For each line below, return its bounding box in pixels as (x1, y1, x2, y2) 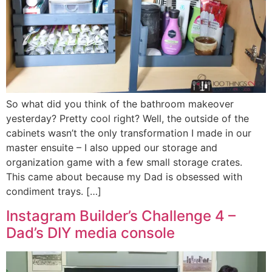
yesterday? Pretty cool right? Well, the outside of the (6, 112, 249, 125)
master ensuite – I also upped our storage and (6, 141, 217, 154)
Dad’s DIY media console (6, 223, 175, 242)
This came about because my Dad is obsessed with (6, 171, 242, 183)
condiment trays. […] (6, 185, 101, 198)
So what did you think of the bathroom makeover (6, 98, 234, 110)
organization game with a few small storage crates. (6, 156, 245, 169)
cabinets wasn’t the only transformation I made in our (6, 127, 251, 140)
